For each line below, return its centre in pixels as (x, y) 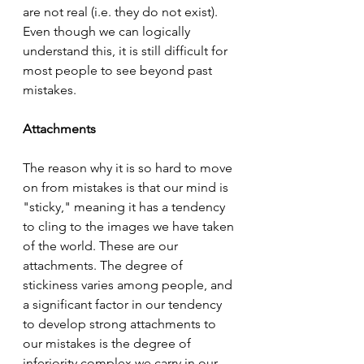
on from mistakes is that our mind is (127, 187)
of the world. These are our (102, 245)
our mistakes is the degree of (108, 343)
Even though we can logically (108, 31)
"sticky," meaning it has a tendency (126, 206)
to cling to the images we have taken (130, 226)
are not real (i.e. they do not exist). (122, 11)
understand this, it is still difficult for (127, 50)
